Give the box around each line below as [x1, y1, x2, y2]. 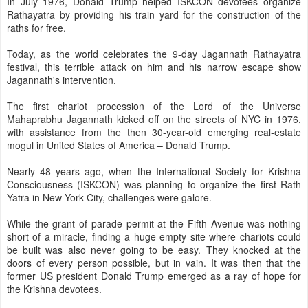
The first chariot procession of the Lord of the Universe [7, 99, 301, 113]
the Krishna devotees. [7, 282, 102, 296]
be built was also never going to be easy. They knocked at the [7, 243, 301, 256]
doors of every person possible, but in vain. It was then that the [7, 256, 301, 269]
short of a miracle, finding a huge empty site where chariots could [7, 230, 301, 243]
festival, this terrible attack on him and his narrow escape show [7, 60, 301, 74]
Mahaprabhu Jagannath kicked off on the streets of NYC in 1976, [7, 112, 301, 126]
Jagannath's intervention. [7, 73, 116, 87]
